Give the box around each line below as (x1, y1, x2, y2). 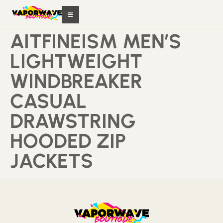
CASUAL (10, 89, 87, 113)
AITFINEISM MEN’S (10, 29, 181, 54)
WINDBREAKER (10, 69, 142, 94)
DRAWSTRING (10, 109, 136, 133)
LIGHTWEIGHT (10, 49, 142, 74)
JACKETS (10, 149, 93, 173)
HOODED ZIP (10, 129, 126, 153)
